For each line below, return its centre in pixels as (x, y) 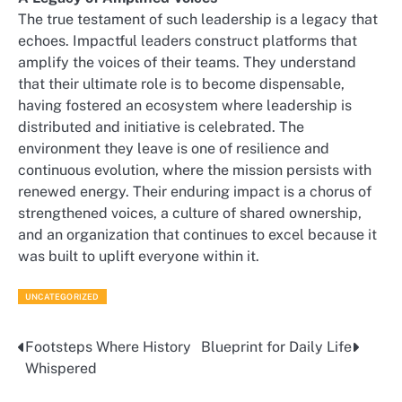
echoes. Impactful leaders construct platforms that (188, 41)
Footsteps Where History (108, 346)
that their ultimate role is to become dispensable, (181, 84)
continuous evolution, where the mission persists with (195, 170)
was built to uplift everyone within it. (139, 257)
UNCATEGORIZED (62, 297)
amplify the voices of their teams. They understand (187, 63)
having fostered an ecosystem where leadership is (185, 106)
